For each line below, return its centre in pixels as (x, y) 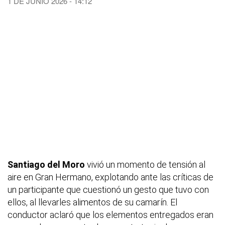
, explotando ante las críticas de (152, 177)
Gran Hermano (63, 177)
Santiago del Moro (46, 164)
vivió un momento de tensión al (145, 164)
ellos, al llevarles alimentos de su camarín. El (92, 202)
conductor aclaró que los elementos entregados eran (110, 214)
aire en (21, 177)
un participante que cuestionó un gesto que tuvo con (108, 189)
